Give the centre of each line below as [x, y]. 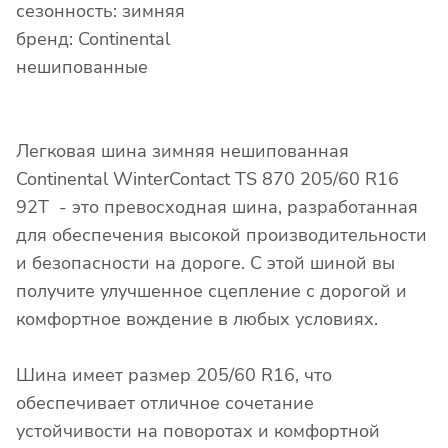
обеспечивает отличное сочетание [165, 403]
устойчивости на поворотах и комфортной [198, 431]
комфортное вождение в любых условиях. [197, 319]
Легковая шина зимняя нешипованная [182, 151]
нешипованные [82, 67]
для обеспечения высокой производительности [221, 235]
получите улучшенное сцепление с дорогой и [211, 291]
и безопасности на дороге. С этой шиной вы [205, 263]
